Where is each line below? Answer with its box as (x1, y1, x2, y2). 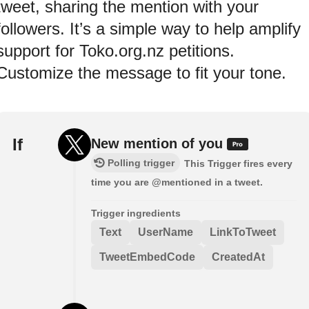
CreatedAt (212, 251, 265, 263)
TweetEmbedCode (99, 251, 195, 263)
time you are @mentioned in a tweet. (91, 177, 263, 188)
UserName (138, 226, 193, 239)
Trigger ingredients (91, 208, 181, 219)
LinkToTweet (210, 226, 276, 239)
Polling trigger (108, 157, 175, 169)
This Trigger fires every (184, 158, 292, 170)
